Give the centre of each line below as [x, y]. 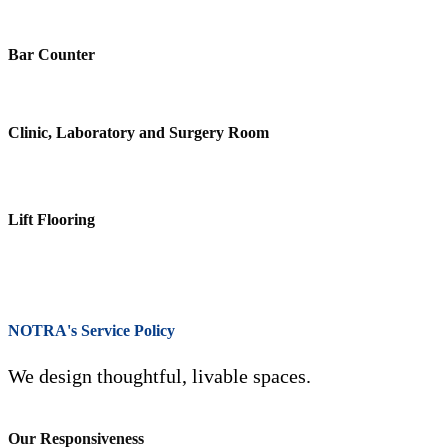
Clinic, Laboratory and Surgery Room [138, 133]
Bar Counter [51, 54]
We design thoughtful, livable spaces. [159, 376]
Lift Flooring [51, 220]
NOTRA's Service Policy [91, 330]
